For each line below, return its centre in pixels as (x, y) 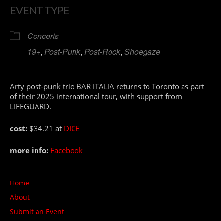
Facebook (67, 150)
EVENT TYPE (39, 10)
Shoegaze (142, 51)
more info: (29, 150)
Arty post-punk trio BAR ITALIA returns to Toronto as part (107, 86)
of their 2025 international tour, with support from (96, 96)
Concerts (43, 36)
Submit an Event (37, 212)
